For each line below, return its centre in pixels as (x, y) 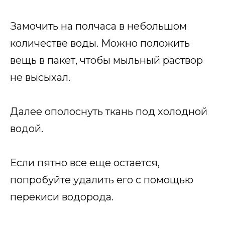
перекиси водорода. (62, 197)
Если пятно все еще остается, (85, 162)
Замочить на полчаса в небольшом (98, 26)
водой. (27, 128)
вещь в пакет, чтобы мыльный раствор (106, 60)
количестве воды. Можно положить (100, 43)
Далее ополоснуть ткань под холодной (109, 111)
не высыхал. (40, 77)
